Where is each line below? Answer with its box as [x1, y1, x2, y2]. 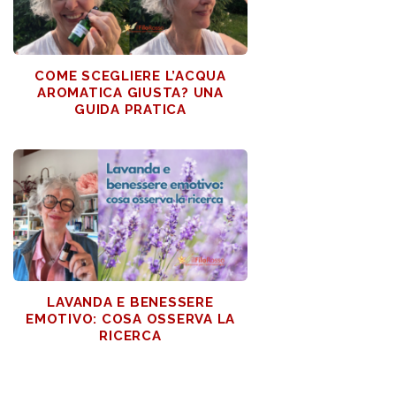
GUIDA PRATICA [74, 102, 187, 118]
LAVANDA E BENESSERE [47, 294, 214, 311]
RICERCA [99, 328, 162, 345]
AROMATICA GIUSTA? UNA [37, 85, 224, 102]
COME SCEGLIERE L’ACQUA [34, 68, 226, 85]
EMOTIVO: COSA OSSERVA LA [26, 311, 235, 328]
